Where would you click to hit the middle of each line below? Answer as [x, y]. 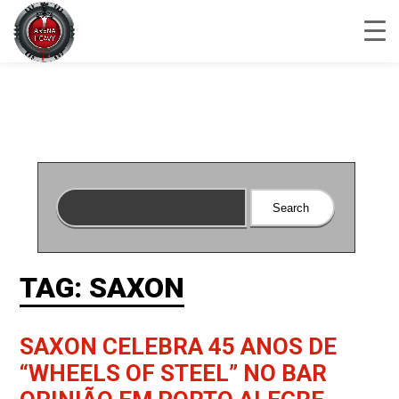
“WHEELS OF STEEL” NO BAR [174, 373]
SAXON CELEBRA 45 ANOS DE [179, 346]
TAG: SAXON [102, 288]
